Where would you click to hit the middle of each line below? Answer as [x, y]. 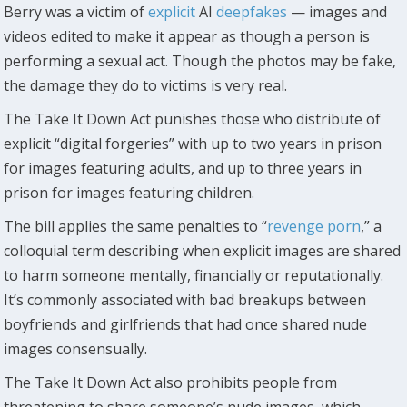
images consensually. [76, 348]
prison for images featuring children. [129, 192]
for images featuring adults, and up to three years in [183, 168]
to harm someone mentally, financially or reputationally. [194, 275]
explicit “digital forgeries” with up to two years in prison [193, 143]
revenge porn [314, 226]
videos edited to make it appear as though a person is [187, 36]
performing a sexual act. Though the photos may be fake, [200, 60]
